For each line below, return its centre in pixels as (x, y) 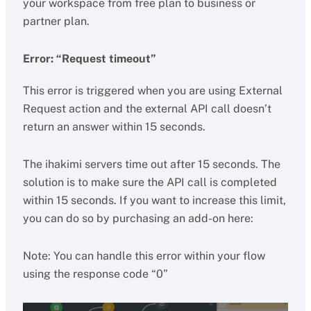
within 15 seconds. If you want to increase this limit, (154, 200)
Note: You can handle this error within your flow (144, 256)
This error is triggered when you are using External (152, 91)
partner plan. (56, 21)
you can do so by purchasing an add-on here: (138, 218)
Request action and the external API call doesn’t (147, 109)
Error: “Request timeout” (89, 59)
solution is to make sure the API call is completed (150, 182)
